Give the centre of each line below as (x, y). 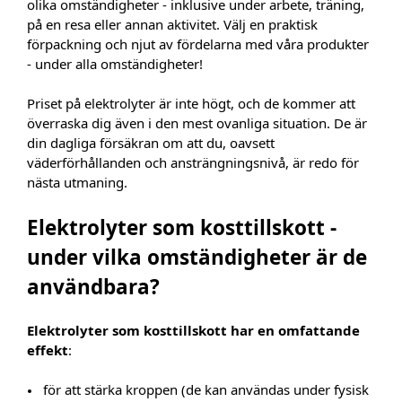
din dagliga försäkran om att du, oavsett (151, 143)
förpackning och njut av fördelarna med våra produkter (198, 44)
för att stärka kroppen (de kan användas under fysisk (206, 389)
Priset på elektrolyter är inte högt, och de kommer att (191, 103)
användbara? (93, 286)
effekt (48, 350)
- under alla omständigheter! (115, 64)
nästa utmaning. (77, 182)
